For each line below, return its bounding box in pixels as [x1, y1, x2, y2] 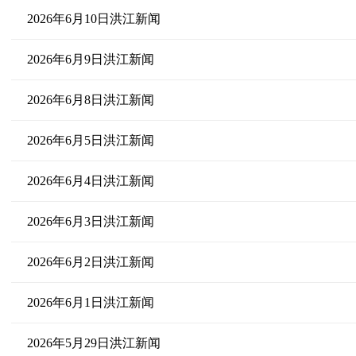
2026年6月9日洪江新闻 [26, 52, 154, 66]
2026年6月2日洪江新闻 [26, 255, 154, 269]
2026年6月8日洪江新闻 [26, 93, 154, 106]
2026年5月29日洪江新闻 [26, 336, 161, 350]
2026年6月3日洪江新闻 [26, 215, 154, 228]
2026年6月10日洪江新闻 [26, 12, 161, 25]
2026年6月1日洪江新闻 [26, 296, 154, 309]
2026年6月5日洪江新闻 [26, 133, 154, 147]
